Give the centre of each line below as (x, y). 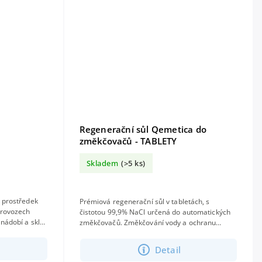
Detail (168, 250)
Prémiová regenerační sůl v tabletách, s (144, 202)
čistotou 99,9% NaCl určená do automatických (155, 212)
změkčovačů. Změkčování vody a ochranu (148, 223)
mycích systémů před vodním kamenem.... (149, 233)
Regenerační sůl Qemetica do (143, 130)
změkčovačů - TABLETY (128, 142)
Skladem (102, 163)
